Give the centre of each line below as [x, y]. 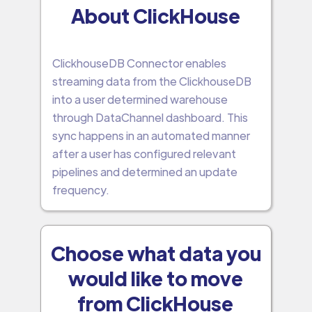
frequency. [80, 189]
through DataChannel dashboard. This [150, 117]
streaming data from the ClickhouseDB [151, 81]
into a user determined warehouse [140, 99]
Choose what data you [156, 252]
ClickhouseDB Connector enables [139, 63]
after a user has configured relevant [144, 153]
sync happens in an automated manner [151, 135]
